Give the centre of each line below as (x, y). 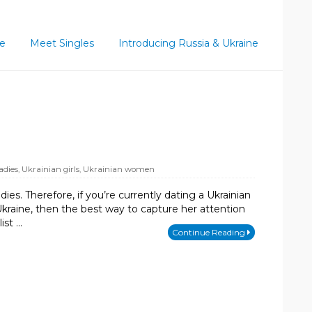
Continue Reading (210, 232)
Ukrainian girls (50, 169)
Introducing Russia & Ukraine (188, 43)
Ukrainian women (119, 169)
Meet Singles (62, 43)
